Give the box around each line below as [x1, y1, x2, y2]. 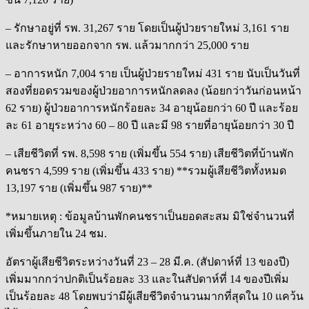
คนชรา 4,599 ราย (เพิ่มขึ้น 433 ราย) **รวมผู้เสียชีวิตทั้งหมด [6, 164, 286, 177]
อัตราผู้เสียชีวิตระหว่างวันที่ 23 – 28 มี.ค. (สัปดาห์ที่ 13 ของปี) [6, 255, 289, 268]
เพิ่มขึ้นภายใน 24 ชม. [6, 227, 107, 239]
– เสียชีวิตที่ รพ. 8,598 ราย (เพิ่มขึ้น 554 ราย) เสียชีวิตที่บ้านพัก [6, 147, 294, 159]
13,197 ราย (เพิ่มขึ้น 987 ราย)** [6, 181, 152, 194]
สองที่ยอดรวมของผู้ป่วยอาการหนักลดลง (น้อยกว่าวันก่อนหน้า [6, 84, 301, 97]
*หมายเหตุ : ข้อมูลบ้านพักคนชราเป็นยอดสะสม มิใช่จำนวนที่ [6, 210, 295, 222]
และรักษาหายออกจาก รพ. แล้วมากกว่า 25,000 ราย [6, 39, 249, 51]
